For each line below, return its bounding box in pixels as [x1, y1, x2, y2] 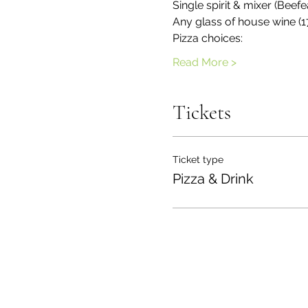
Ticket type [172, 154, 223, 165]
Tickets [172, 100, 231, 125]
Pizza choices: [172, 32, 243, 45]
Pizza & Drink [172, 170, 254, 187]
